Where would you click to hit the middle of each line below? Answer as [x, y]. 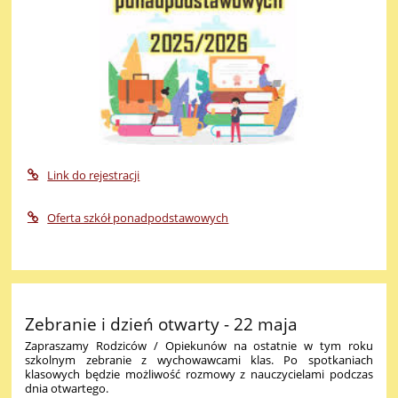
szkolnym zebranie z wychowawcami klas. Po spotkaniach [199, 359]
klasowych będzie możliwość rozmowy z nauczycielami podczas [199, 374]
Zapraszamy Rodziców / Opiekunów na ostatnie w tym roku [199, 345]
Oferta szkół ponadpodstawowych [138, 218]
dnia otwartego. [67, 388]
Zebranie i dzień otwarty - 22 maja [162, 323]
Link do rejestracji [94, 175]
